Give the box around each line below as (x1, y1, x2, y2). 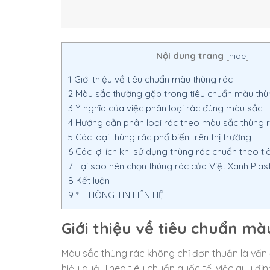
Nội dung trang (156, 49, 224, 61)
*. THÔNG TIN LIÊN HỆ (74, 189, 164, 201)
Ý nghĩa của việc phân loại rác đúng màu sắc (73, 102, 262, 114)
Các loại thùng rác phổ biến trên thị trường (73, 131, 251, 143)
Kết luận (74, 174, 110, 186)
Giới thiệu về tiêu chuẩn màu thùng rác (72, 73, 233, 85)
